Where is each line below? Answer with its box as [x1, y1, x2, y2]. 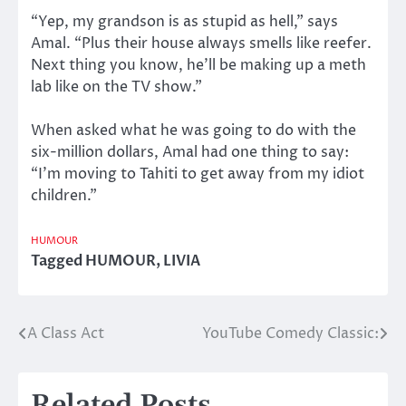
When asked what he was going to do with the [31, 121, 356, 141]
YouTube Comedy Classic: [202, 324, 379, 344]
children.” [31, 186, 97, 207]
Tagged [31, 251, 85, 272]
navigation [17, 357, 136, 385]
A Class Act [27, 324, 104, 344]
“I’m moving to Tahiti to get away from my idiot [31, 164, 364, 185]
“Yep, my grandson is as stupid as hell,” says [31, 12, 338, 33]
